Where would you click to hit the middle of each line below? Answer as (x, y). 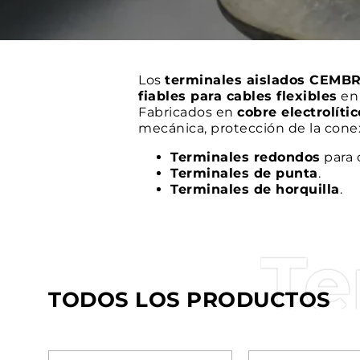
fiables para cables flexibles (238, 96)
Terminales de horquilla (255, 190)
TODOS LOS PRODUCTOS (190, 300)
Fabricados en (188, 112)
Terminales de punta (244, 174)
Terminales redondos (245, 157)
